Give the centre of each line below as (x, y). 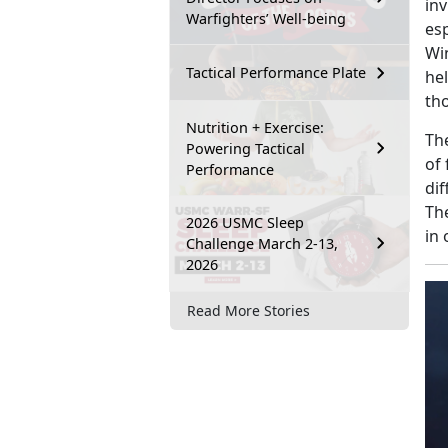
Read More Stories (248, 311)
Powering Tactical (245, 148)
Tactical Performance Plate (276, 73)
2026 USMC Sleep (245, 222)
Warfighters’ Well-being (266, 18)
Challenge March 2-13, (262, 243)
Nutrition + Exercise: (255, 127)
